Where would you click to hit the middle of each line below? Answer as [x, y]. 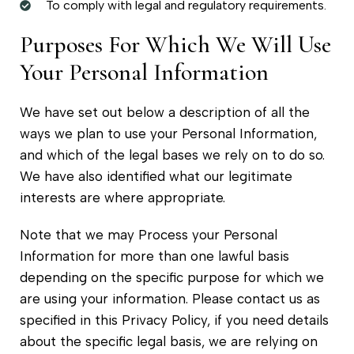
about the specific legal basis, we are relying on [169, 341]
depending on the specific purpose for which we [172, 277]
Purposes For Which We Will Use [175, 44]
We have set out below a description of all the [165, 112]
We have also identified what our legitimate [156, 176]
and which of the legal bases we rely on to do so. [172, 154]
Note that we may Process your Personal [149, 234]
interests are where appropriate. [122, 197]
